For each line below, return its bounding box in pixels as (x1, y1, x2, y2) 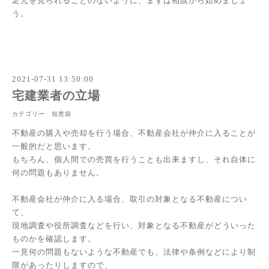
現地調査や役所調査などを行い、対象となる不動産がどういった (12, 220, 256, 230)
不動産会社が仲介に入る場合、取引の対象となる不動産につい (12, 194, 247, 204)
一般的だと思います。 (12, 141, 96, 151)
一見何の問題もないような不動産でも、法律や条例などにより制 (12, 247, 256, 256)
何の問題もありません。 (12, 168, 104, 177)
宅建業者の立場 (12, 89, 100, 102)
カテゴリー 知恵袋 (12, 110, 71, 118)
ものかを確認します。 (12, 234, 96, 243)
